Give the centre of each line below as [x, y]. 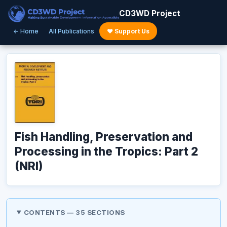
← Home [26, 31]
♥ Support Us [128, 31]
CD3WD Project [149, 13]
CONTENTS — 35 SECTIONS [74, 212]
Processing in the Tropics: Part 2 [106, 151]
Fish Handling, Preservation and [104, 136]
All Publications [71, 31]
